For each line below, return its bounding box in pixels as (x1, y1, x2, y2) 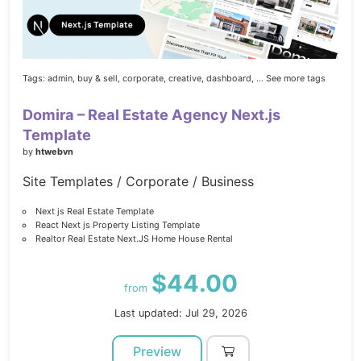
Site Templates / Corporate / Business (23, 173, 254, 190)
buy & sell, (77, 73, 120, 85)
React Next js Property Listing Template (35, 219, 200, 231)
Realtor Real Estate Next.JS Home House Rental (35, 233, 233, 245)
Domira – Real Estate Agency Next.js (23, 106, 280, 124)
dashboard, (206, 73, 254, 85)
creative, (168, 73, 204, 85)
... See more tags (256, 73, 326, 85)
